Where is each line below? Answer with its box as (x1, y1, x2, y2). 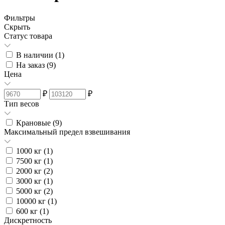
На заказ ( (16, 60, 49, 69)
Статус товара (4, 31, 52, 40)
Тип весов (4, 99, 39, 108)
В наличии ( (16, 50, 58, 59)
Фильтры (4, 13, 35, 22)
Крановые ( (16, 118, 55, 127)
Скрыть (4, 22, 30, 31)
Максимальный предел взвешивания (4, 127, 130, 136)
